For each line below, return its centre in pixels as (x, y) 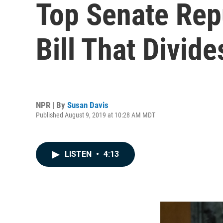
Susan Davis (88, 105)
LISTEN (79, 154)
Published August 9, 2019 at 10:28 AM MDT (96, 115)
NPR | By (52, 105)
